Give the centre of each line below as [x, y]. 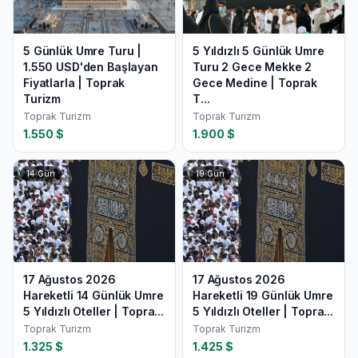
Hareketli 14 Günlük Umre [93, 295]
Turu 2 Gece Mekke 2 [253, 67]
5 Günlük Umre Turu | [83, 51]
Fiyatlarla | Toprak [74, 83]
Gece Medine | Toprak [255, 83]
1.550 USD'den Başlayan [91, 67]
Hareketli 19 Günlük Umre [263, 295]
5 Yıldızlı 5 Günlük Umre [259, 51]
